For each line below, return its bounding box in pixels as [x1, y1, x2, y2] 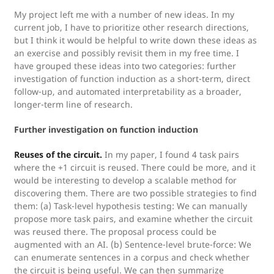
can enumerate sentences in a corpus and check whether [14, 251, 250, 263]
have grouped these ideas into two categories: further [14, 60, 236, 72]
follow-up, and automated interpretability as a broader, [14, 86, 242, 97]
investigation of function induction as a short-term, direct [14, 73, 250, 84]
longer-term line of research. [14, 98, 133, 110]
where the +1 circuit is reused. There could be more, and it [14, 161, 256, 173]
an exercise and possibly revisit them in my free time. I [14, 47, 239, 59]
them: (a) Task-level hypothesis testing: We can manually [14, 200, 247, 212]
